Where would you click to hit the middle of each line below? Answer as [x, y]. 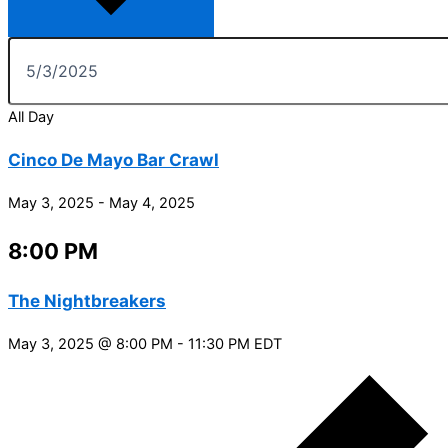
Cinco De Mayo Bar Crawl [113, 159]
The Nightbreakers [87, 301]
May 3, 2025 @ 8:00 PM [90, 344]
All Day [31, 116]
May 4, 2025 [152, 202]
